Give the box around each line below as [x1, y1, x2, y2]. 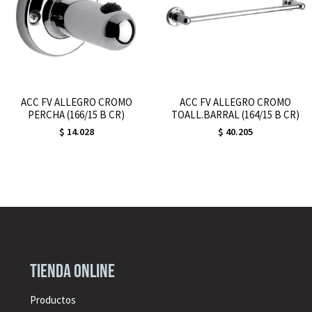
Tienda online [29, 260, 115, 283]
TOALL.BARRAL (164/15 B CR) [171, 107, 300, 121]
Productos [29, 292, 76, 306]
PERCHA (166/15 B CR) [28, 107, 125, 121]
